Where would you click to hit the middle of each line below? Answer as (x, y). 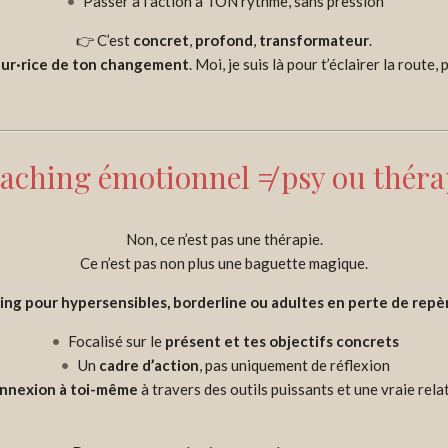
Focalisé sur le (116, 340)
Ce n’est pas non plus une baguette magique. (224, 262)
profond (224, 39)
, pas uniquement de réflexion (294, 364)
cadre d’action (148, 364)
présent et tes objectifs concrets (282, 340)
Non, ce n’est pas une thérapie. (224, 238)
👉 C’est (104, 39)
